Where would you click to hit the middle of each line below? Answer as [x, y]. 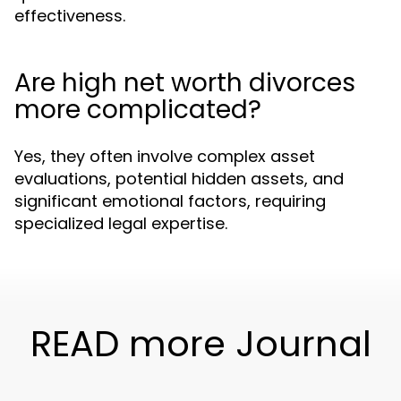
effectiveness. [70, 16]
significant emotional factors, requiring [170, 201]
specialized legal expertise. [121, 223]
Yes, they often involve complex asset [165, 156]
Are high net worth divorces [185, 83]
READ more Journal [200, 344]
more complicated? [138, 110]
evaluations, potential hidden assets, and [179, 179]
